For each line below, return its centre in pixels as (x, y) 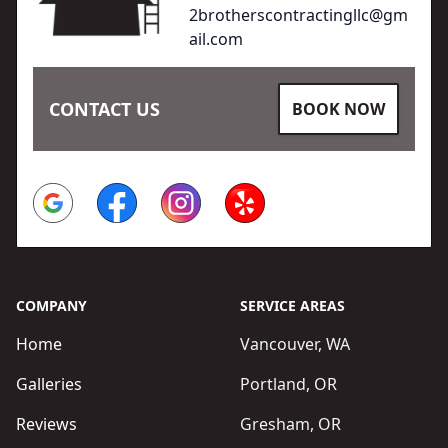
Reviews (46, 424)
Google (59, 194)
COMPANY (51, 305)
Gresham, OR (290, 424)
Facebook (132, 194)
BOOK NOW (338, 109)
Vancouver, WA (295, 344)
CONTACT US (104, 109)
